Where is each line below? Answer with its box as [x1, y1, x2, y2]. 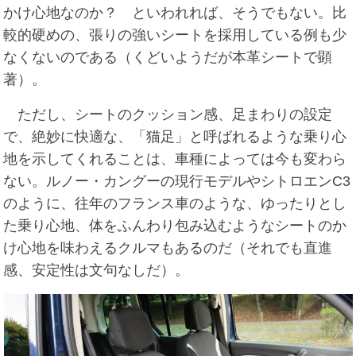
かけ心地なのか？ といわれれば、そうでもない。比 [3, 5, 347, 21]
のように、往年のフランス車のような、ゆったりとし [3, 195, 347, 212]
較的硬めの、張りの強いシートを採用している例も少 [3, 27, 347, 44]
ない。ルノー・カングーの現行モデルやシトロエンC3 [3, 173, 351, 190]
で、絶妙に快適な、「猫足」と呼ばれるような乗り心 [3, 129, 347, 145]
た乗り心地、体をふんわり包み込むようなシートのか [3, 218, 347, 234]
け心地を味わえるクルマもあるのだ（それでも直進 [3, 240, 333, 257]
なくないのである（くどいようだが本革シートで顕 [3, 49, 333, 66]
